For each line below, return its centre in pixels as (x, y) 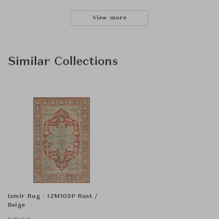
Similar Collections (63, 62)
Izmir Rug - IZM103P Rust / (53, 197)
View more (109, 18)
